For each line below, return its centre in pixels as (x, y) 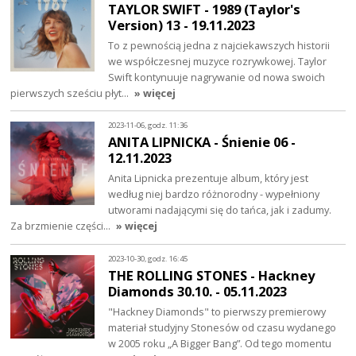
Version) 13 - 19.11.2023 (182, 25)
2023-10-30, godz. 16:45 (148, 258)
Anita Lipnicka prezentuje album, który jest (209, 178)
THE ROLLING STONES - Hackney (212, 276)
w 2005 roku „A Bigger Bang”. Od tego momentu (220, 344)
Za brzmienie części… (62, 226)
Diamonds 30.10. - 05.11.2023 (198, 292)
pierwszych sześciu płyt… (71, 93)
